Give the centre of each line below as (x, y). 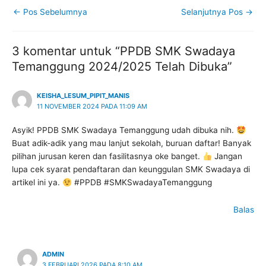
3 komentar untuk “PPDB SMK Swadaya (123, 51)
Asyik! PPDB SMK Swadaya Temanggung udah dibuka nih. (124, 130)
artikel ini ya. (37, 183)
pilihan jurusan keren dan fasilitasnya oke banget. (107, 156)
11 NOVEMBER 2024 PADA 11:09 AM (92, 107)
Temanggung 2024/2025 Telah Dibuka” (122, 66)
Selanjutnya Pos (213, 12)
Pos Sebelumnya (54, 12)
